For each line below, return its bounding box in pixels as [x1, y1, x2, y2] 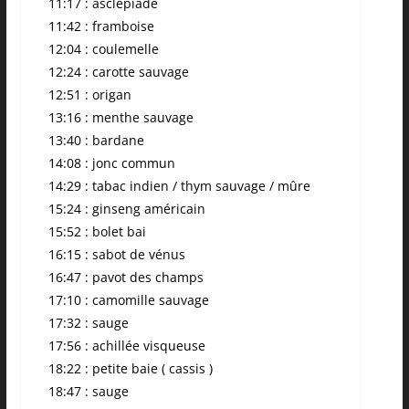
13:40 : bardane [47, 131, 144, 150]
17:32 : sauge [47, 314, 129, 332]
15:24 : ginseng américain [47, 200, 205, 218]
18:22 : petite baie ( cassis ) [47, 360, 213, 378]
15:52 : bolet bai [47, 223, 146, 241]
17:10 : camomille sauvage [47, 291, 209, 309]
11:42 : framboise [47, 17, 154, 36]
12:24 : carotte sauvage [47, 63, 189, 81]
